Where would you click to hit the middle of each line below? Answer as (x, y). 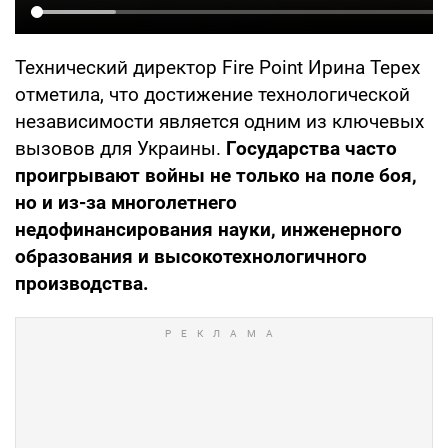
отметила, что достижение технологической (212, 94)
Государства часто (311, 148)
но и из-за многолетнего (126, 202)
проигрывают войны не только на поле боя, (216, 175)
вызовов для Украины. (120, 148)
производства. (82, 283)
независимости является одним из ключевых (219, 121)
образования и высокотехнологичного (191, 256)
